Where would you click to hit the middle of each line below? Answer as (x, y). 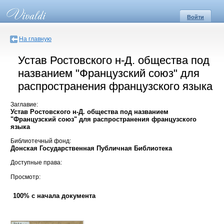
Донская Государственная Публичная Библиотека (91, 148)
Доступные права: (36, 163)
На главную (35, 39)
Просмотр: (25, 177)
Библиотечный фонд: (41, 141)
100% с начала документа (54, 196)
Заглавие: (24, 104)
